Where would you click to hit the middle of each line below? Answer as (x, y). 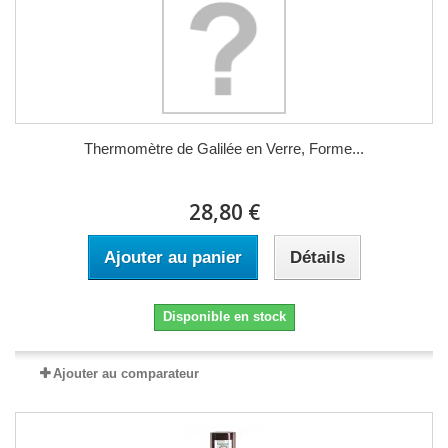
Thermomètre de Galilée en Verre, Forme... (224, 148)
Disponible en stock (224, 316)
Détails (317, 257)
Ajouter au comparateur (126, 373)
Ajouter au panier (172, 257)
